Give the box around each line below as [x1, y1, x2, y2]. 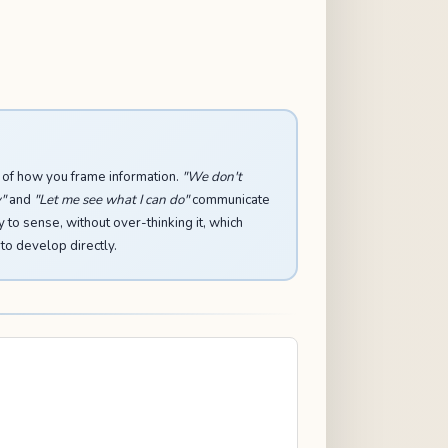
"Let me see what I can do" [33, 190, 189, 209]
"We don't [181, 167, 242, 186]
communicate [188, 190, 270, 209]
